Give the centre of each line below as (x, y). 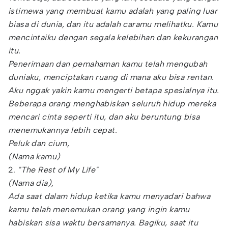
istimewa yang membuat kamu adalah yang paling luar (113, 11)
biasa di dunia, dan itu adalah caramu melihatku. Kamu (113, 24)
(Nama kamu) (34, 156)
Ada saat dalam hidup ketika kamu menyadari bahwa (109, 196)
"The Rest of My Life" (58, 170)
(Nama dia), (31, 183)
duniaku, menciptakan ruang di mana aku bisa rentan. (111, 77)
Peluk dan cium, (39, 143)
